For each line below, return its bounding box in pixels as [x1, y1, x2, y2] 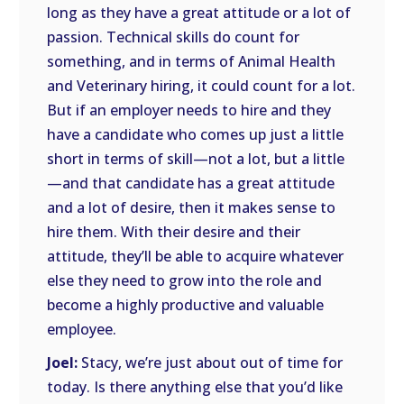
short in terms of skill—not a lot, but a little [47, 149, 345, 169]
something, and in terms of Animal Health [47, 51, 336, 71]
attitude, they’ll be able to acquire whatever [47, 246, 344, 266]
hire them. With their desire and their [47, 222, 301, 242]
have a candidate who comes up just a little [47, 124, 344, 144]
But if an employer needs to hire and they [47, 100, 332, 120]
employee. [47, 319, 117, 339]
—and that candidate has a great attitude [47, 173, 335, 193]
